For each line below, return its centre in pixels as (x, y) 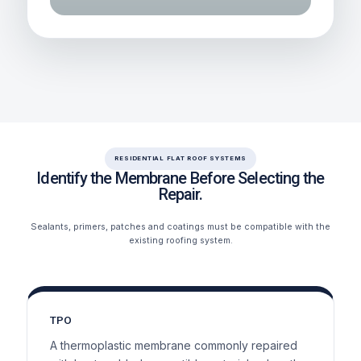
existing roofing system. (180, 240)
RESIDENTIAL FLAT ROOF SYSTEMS (180, 158)
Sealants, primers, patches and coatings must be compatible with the (180, 226)
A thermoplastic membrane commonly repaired (173, 345)
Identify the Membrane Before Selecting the (180, 178)
